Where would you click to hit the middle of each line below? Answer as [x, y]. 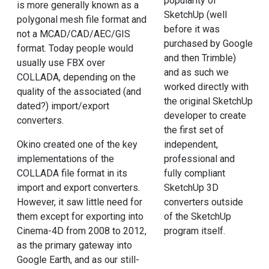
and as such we [196, 73]
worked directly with [206, 87]
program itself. [194, 231]
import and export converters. [78, 188]
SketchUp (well [195, 15]
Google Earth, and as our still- [78, 260]
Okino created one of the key [77, 145]
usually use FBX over [61, 63]
